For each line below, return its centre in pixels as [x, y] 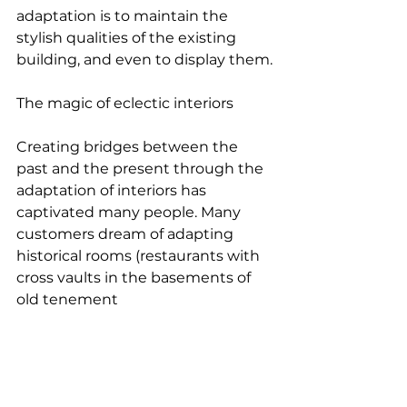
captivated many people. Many [130, 212]
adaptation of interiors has [113, 190]
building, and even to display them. [144, 60]
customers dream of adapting [127, 234]
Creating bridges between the [129, 147]
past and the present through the [142, 169]
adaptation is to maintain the [124, 16]
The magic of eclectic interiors [125, 103]
